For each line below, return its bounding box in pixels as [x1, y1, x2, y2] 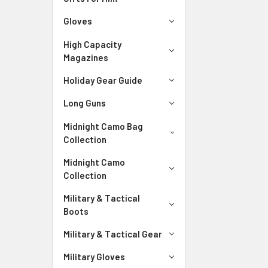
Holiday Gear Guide [63, 74, 142, 86]
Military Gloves [63, 251, 125, 263]
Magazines [63, 51, 108, 63]
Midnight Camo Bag [63, 120, 143, 132]
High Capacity [63, 38, 121, 50]
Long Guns [63, 98, 106, 109]
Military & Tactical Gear [63, 228, 162, 239]
